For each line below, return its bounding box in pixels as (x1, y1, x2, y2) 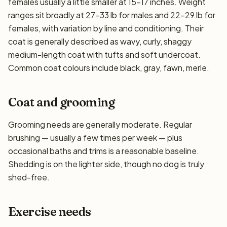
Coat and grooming (8, 95, 115, 109)
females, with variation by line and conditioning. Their (8, 23, 204, 33)
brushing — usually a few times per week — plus (8, 132, 182, 143)
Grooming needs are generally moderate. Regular (8, 119, 192, 130)
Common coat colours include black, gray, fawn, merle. (8, 62, 209, 73)
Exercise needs (8, 204, 91, 219)
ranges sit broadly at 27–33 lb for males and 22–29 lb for (8, 10, 215, 20)
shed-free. (8, 172, 50, 182)
